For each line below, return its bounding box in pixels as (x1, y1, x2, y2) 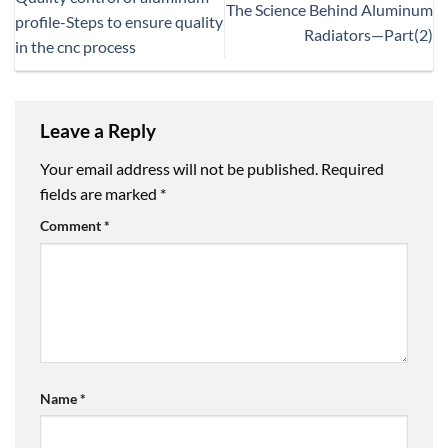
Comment (40, 216, 104, 234)
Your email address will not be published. (40, 158, 318, 178)
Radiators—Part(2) (304, 24, 433, 44)
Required (321, 158, 384, 178)
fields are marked (40, 183, 160, 203)
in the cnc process (15, 37, 136, 57)
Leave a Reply (40, 119, 160, 143)
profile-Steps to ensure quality (15, 12, 223, 32)
